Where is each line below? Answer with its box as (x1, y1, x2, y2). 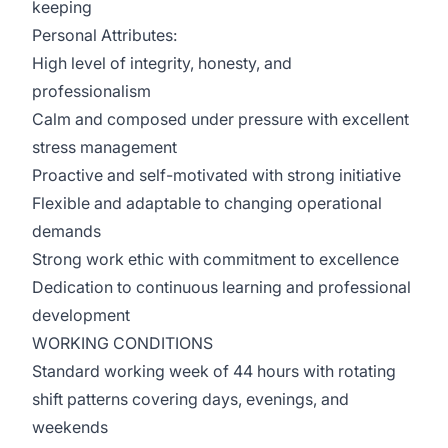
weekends (32, 417, 112, 437)
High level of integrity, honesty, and (32, 53, 292, 73)
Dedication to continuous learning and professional (32, 277, 411, 297)
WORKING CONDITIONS (32, 333, 217, 353)
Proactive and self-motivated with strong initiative (32, 165, 405, 185)
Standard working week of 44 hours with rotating (32, 361, 396, 381)
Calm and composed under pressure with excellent (32, 109, 409, 129)
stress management (32, 137, 181, 157)
